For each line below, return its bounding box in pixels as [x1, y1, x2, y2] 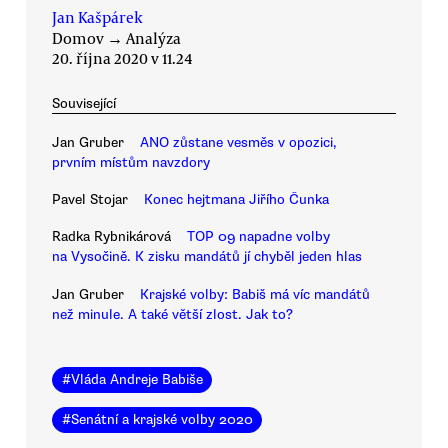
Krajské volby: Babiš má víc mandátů [140, 285, 370, 303]
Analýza [126, 28, 181, 49]
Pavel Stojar [52, 190, 128, 208]
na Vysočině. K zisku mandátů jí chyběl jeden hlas [52, 248, 362, 266]
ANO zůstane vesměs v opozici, [140, 133, 337, 151]
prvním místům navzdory [52, 153, 210, 171]
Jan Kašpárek [52, 7, 143, 28]
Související [52, 95, 116, 113]
